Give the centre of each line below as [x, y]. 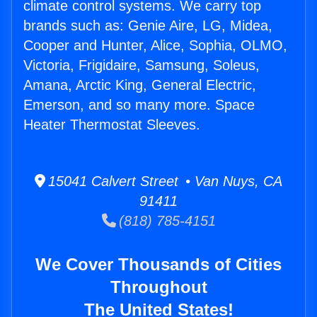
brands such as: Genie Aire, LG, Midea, [148, 26]
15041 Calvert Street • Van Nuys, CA [164, 181]
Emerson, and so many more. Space [139, 105]
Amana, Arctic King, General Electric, [140, 85]
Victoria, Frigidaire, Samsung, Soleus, [142, 65]
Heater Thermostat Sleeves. [112, 125]
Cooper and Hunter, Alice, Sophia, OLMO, [155, 46]
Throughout [158, 287]
